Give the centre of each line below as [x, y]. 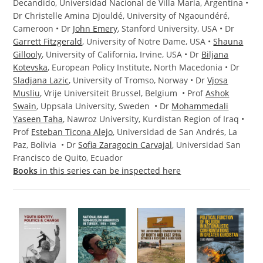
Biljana [215, 54]
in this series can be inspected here [109, 171]
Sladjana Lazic [41, 80]
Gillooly [28, 54]
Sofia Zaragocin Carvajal [125, 145]
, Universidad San [207, 145]
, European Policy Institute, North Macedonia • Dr [144, 67]
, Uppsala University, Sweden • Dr [104, 106]
